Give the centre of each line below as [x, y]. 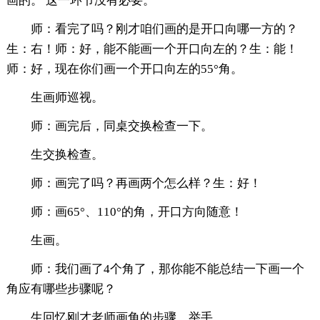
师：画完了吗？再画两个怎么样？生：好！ [146, 184]
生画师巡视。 [67, 98]
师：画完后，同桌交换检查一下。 [121, 126]
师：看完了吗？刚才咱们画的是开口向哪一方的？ [164, 29]
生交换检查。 [67, 155]
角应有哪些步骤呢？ [61, 289]
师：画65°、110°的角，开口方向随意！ [136, 212]
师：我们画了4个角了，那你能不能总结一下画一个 [167, 269]
